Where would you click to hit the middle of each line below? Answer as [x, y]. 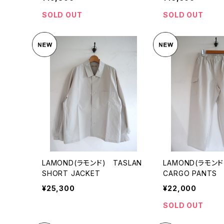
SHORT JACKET [71, 173]
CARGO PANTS [190, 173]
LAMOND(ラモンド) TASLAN [92, 162]
